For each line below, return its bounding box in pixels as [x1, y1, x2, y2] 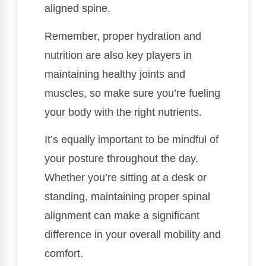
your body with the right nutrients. [45, 106, 202, 118]
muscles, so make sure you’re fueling [45, 87, 220, 99]
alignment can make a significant [45, 210, 199, 222]
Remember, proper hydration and [45, 30, 201, 42]
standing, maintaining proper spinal [45, 191, 210, 203]
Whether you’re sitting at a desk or [45, 172, 207, 184]
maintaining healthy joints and [45, 68, 185, 80]
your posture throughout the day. [45, 153, 198, 165]
